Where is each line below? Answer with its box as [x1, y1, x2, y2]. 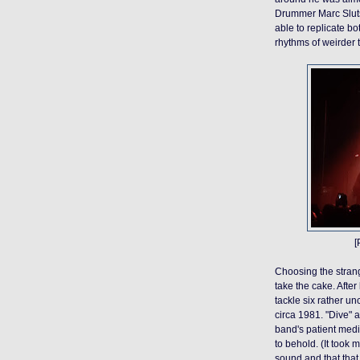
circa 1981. [275, 309, 325, 321]
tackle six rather [275, 295, 346, 306]
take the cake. [275, 280, 337, 292]
